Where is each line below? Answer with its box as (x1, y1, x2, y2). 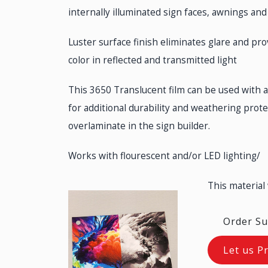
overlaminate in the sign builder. (68, 120, 210, 132)
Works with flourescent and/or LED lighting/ (68, 150, 260, 162)
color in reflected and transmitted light (68, 54, 237, 66)
